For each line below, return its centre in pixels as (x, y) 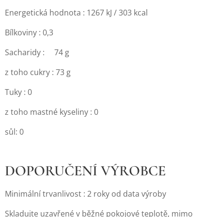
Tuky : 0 (18, 92)
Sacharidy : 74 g (37, 53)
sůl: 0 (14, 132)
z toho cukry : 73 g (38, 72)
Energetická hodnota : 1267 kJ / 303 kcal (76, 13)
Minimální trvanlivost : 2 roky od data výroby (85, 194)
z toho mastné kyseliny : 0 (52, 112)
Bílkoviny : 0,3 (29, 33)
